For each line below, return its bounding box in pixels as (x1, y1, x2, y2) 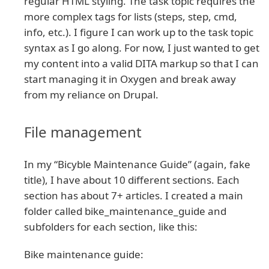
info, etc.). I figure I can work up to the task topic (24, 25, 253, 40)
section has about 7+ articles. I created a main (24, 189, 243, 203)
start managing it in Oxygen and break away (24, 72, 236, 86)
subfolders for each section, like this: (24, 220, 198, 234)
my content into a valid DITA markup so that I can (24, 56, 259, 71)
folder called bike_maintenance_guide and (24, 204, 226, 219)
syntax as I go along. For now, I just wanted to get (24, 41, 259, 55)
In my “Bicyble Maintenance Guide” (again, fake (24, 157, 250, 172)
